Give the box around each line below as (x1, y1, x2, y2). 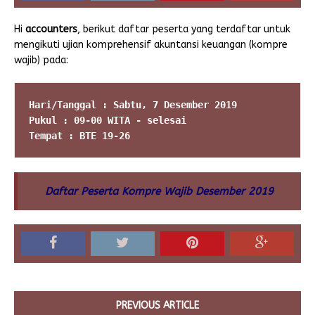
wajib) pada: (14, 53, 68, 66)
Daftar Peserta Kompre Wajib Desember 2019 (45, 184, 274, 198)
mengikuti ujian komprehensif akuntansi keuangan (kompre (14, 38, 288, 51)
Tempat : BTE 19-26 (29, 129, 130, 141)
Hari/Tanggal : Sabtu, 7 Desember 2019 (29, 98, 237, 110)
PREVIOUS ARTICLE (116, 299, 199, 311)
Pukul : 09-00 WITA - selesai (29, 114, 186, 126)
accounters (25, 22, 77, 35)
